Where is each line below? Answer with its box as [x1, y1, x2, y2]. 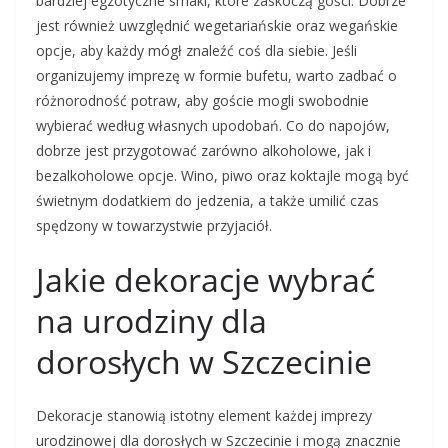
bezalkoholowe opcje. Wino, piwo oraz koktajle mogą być [36, 166, 409, 186]
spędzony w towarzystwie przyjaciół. [36, 216, 272, 236]
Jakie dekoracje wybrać [36, 258, 375, 302]
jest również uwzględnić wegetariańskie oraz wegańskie [36, 16, 398, 36]
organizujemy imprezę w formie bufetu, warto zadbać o [36, 66, 397, 86]
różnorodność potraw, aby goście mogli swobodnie [36, 91, 369, 111]
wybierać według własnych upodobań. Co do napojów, [36, 116, 390, 136]
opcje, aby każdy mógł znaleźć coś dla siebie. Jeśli [36, 41, 357, 61]
